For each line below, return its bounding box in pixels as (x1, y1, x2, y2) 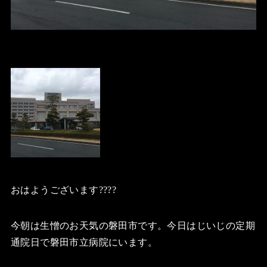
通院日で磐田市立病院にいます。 (10, 237, 157, 248)
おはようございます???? (10, 185, 117, 195)
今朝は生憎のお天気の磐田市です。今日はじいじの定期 (10, 221, 255, 231)
